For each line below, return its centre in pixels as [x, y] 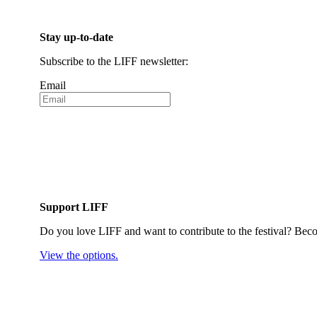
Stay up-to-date [76, 37]
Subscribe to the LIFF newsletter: [114, 61]
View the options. [79, 255]
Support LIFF [74, 207]
